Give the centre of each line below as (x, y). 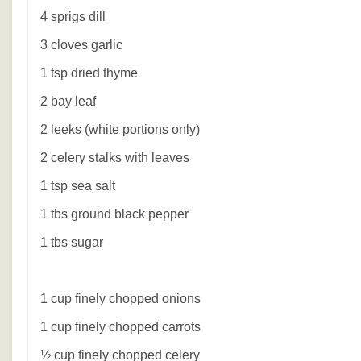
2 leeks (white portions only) (120, 129)
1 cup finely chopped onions (120, 299)
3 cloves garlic (81, 45)
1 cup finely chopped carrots (120, 327)
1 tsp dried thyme (89, 73)
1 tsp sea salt (78, 186)
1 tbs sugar (72, 242)
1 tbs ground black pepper (114, 214)
